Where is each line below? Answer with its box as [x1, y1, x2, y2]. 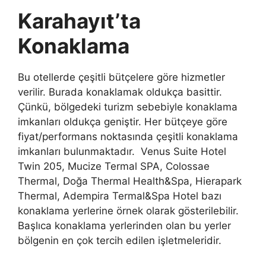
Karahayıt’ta [18, 8, 141, 34]
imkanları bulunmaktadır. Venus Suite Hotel [18, 145, 226, 158]
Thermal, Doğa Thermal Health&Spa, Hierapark [18, 175, 242, 188]
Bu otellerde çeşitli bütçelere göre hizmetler [18, 71, 225, 84]
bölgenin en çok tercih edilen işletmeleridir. [18, 235, 221, 247]
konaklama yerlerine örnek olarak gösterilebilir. [18, 205, 239, 217]
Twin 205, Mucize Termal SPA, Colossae [18, 160, 210, 173]
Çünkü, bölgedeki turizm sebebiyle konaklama [18, 101, 237, 113]
